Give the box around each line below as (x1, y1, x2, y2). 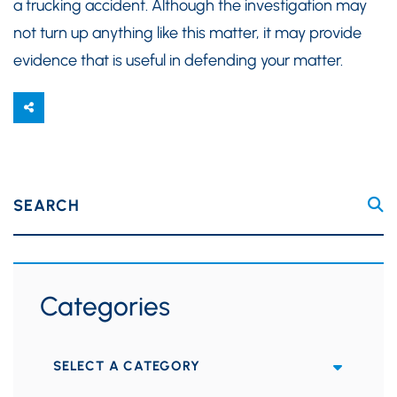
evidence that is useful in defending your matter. (13, 50, 343, 70)
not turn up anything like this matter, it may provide (13, 22, 362, 43)
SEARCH (13, 195, 80, 215)
